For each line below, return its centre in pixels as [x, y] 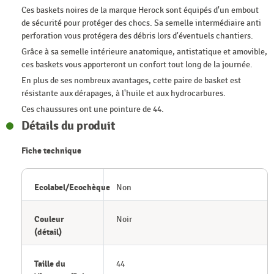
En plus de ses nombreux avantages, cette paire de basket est [131, 81]
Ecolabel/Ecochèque [72, 188]
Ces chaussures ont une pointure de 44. [93, 109]
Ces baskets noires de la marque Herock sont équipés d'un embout [140, 10]
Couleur [49, 220]
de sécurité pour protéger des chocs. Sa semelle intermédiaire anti [141, 23]
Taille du [50, 264]
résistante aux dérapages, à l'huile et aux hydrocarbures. [124, 94]
